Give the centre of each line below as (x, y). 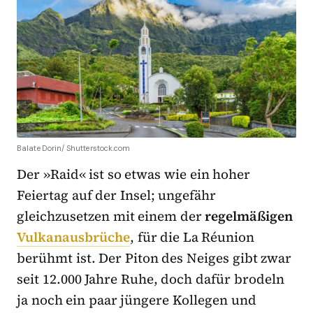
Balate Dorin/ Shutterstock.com (74, 148)
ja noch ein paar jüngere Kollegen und (137, 299)
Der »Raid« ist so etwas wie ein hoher (134, 174)
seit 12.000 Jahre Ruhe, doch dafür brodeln (151, 278)
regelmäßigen (249, 216)
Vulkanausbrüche (73, 236)
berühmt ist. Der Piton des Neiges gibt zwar (154, 257)
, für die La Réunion (192, 236)
